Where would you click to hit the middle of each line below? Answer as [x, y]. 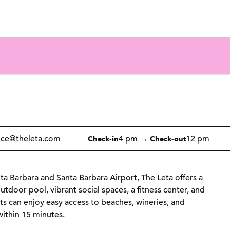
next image [183, 109]
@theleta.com [35, 139]
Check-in [103, 138]
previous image [163, 109]
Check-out [168, 138]
